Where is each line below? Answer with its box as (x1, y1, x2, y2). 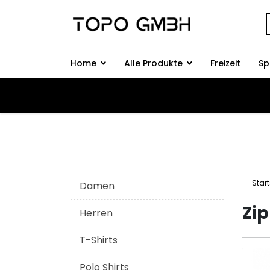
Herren (80, 206, 113, 220)
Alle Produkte (124, 57, 183, 69)
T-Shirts (80, 233, 118, 247)
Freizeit (210, 57, 240, 69)
